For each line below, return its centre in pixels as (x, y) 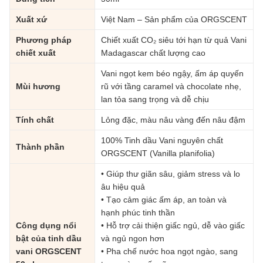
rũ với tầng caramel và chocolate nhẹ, (171, 86)
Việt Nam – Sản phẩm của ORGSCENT (174, 19)
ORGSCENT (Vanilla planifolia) (158, 153)
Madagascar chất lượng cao (153, 53)
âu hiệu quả (123, 186)
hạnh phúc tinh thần (138, 212)
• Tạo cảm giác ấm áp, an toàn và (164, 199)
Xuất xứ (31, 19)
